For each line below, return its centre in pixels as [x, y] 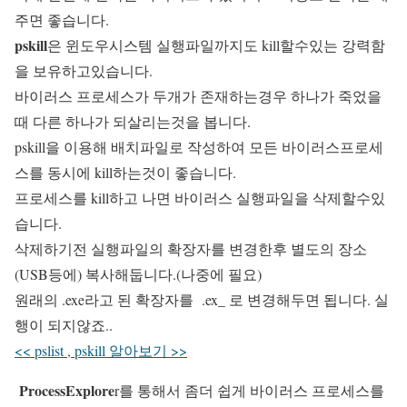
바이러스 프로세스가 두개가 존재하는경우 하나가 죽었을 [198, 96]
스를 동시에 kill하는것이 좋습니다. [125, 172]
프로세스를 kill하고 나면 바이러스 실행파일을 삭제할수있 [200, 198]
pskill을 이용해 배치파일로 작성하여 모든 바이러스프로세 [199, 147]
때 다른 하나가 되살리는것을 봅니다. [133, 121]
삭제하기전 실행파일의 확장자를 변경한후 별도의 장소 [191, 248]
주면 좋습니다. [62, 20]
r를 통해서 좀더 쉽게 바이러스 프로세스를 [249, 390]
